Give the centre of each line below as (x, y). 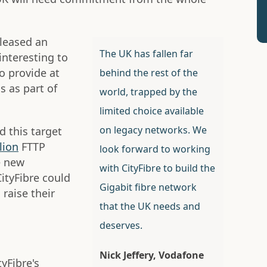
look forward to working (155, 149)
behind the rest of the (148, 73)
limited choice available (151, 111)
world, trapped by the (148, 92)
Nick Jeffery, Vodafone (151, 255)
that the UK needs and (150, 207)
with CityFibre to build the (157, 168)
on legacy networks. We (153, 130)
